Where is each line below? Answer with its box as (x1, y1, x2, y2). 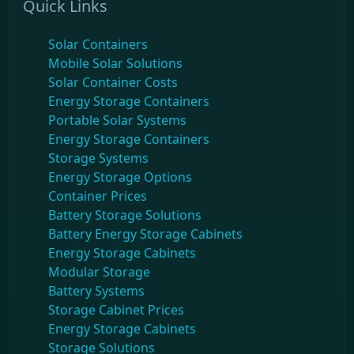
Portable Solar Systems (48, 111, 186, 130)
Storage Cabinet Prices (48, 301, 184, 319)
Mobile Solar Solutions (48, 55, 183, 73)
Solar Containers (48, 36, 148, 54)
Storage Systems (48, 149, 149, 168)
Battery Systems (48, 282, 145, 300)
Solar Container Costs (48, 73, 178, 92)
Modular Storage (48, 263, 150, 281)
